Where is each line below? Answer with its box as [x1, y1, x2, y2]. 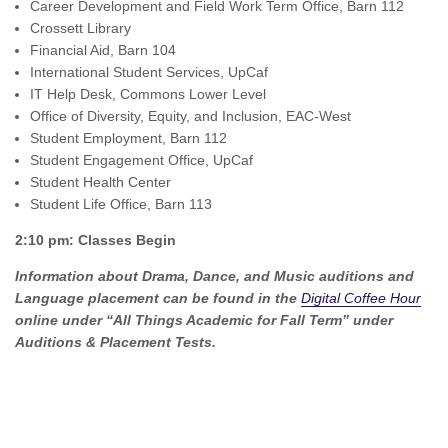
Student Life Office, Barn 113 [30, 196, 212, 212]
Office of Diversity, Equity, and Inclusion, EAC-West [30, 108, 351, 124]
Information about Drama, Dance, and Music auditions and [15, 268, 414, 284]
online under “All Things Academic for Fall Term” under [15, 312, 393, 328]
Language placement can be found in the [15, 290, 301, 306]
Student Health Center [30, 174, 171, 190]
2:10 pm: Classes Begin [15, 232, 176, 248]
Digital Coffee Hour [301, 290, 421, 306]
